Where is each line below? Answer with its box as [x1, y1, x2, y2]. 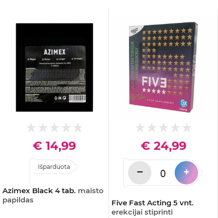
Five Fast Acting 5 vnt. [111, 198, 194, 207]
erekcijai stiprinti [111, 207, 173, 217]
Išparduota [38, 163, 70, 170]
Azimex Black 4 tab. [2, 186, 78, 195]
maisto [78, 186, 104, 195]
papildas [2, 195, 34, 204]
